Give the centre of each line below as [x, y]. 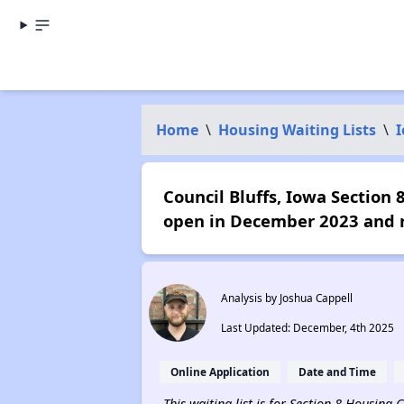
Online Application [220, 372]
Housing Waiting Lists [297, 130]
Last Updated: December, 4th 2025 [307, 327]
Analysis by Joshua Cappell [286, 298]
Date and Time [337, 372]
